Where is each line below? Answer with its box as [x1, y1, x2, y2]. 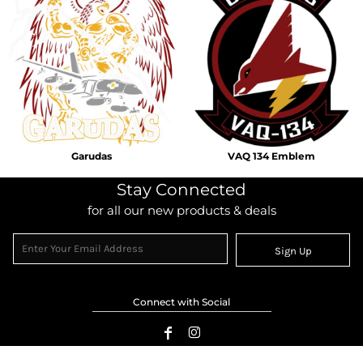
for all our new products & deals [87, 203, 276, 218]
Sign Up [274, 245, 312, 258]
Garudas [70, 150, 112, 162]
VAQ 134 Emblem [228, 150, 316, 162]
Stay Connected [117, 180, 246, 199]
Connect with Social [133, 296, 230, 308]
